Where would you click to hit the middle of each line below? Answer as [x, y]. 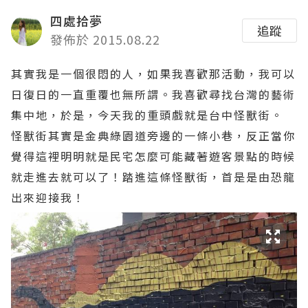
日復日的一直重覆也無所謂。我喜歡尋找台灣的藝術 [153, 94]
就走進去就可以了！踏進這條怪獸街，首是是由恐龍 [153, 177]
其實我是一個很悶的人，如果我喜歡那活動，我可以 [153, 74]
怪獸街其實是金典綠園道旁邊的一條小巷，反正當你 [153, 135]
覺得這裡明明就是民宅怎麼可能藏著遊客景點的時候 [153, 156]
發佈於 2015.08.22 [105, 39]
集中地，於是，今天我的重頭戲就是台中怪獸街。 [147, 115]
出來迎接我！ [48, 197]
